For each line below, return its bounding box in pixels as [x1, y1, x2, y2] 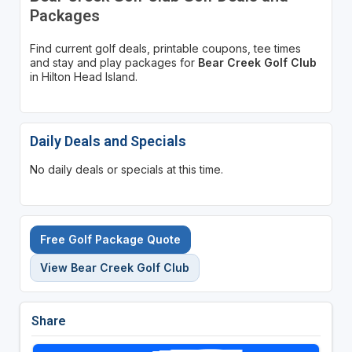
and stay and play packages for [29, 55, 198, 69]
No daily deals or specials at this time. [29, 162, 223, 176]
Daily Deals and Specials [29, 132, 186, 149]
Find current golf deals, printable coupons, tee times [29, 41, 301, 55]
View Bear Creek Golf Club [39, 260, 189, 274]
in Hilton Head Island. [29, 69, 137, 83]
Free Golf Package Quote [39, 232, 181, 246]
